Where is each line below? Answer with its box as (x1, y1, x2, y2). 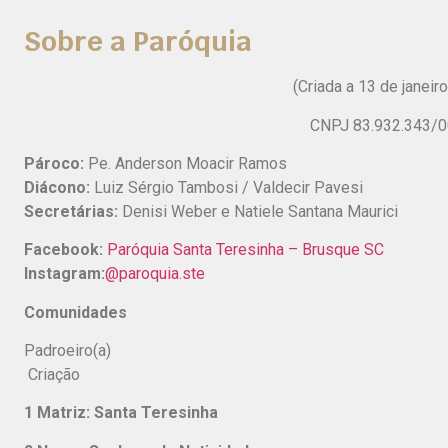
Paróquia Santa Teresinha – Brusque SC (107, 240, 384, 260)
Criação (24, 365, 80, 385)
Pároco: (24, 153, 84, 173)
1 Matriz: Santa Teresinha (24, 403, 226, 423)
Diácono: (24, 177, 90, 197)
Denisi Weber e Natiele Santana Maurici (118, 201, 398, 221)
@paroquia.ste (105, 264, 205, 284)
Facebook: (24, 240, 103, 260)
